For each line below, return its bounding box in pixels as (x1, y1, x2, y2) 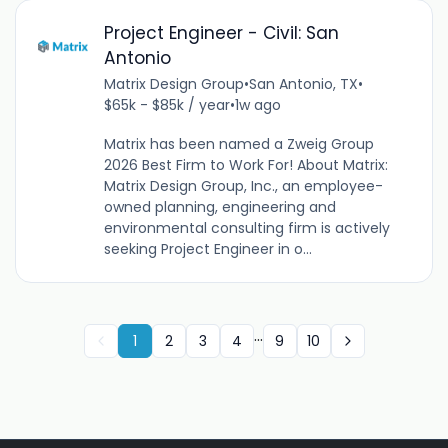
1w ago (234, 95, 281, 116)
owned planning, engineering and (103, 197, 336, 218)
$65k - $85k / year (103, 95, 230, 116)
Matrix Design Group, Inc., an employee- (103, 176, 383, 197)
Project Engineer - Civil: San (103, 21, 339, 46)
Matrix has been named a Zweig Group (103, 134, 374, 155)
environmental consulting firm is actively (103, 218, 390, 239)
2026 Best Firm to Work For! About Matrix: (103, 155, 388, 176)
